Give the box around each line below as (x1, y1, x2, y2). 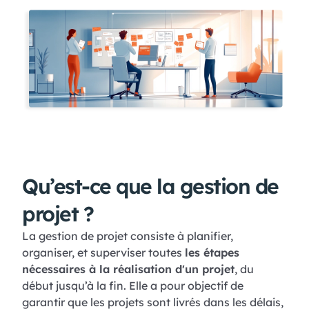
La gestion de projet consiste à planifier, (22, 228, 233, 243)
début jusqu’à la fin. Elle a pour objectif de (22, 278, 243, 292)
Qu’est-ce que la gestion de (22, 172, 279, 199)
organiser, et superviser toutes (22, 245, 185, 259)
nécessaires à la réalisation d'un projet (22, 261, 235, 276)
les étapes (185, 245, 239, 259)
